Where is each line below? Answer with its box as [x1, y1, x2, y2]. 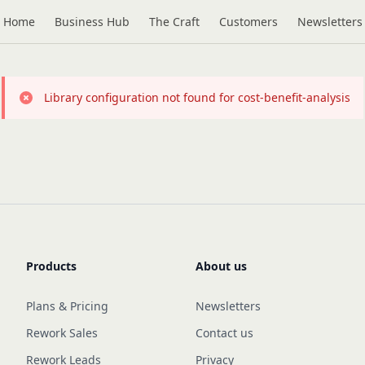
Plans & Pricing [26, 298, 108, 314]
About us [196, 258, 247, 274]
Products [26, 258, 77, 274]
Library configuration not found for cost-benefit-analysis [44, 90, 350, 105]
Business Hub [54, 14, 130, 29]
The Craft [148, 14, 200, 29]
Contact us [196, 325, 253, 341]
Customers [218, 14, 278, 29]
